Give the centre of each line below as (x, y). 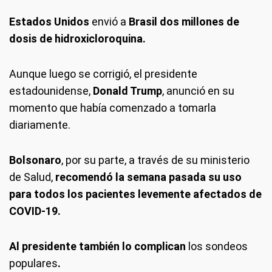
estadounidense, (50, 91)
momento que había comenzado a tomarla (113, 108)
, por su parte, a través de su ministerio (155, 160)
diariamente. (40, 125)
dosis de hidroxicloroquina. (77, 39)
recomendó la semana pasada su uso (148, 177)
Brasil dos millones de (184, 22)
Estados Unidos (49, 22)
